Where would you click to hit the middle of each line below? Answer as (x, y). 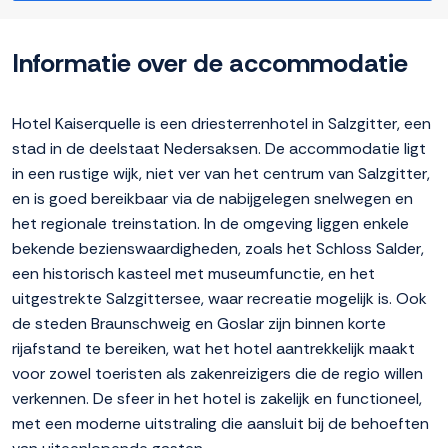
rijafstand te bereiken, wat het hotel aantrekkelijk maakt (213, 349)
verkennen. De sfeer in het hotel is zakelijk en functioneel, (217, 399)
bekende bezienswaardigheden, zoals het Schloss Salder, (218, 249)
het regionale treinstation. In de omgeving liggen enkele (210, 224)
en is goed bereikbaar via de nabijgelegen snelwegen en (212, 199)
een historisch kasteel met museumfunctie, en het (193, 274)
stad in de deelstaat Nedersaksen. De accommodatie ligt (219, 149)
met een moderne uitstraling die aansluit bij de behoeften (220, 424)
